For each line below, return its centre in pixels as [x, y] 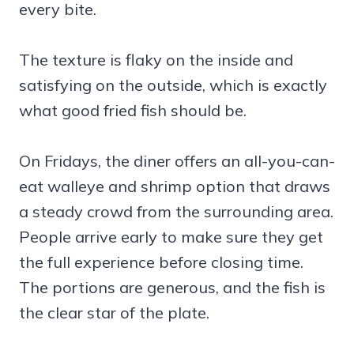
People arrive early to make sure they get [171, 237]
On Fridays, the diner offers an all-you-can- [177, 161]
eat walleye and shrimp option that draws [175, 186]
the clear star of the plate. [114, 313]
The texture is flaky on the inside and [156, 60]
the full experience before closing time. [161, 262]
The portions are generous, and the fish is [172, 288]
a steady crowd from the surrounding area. [176, 212]
